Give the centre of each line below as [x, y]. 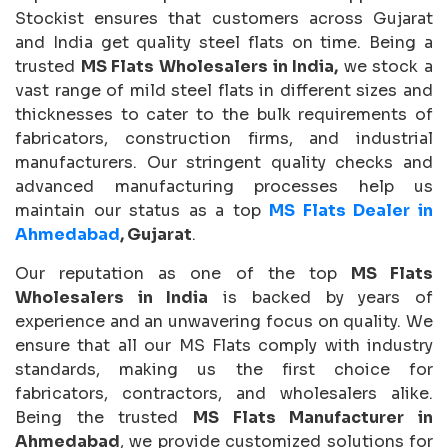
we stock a [385, 66]
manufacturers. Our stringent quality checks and [224, 162]
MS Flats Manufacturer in [313, 417]
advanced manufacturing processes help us [224, 186]
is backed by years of [321, 297]
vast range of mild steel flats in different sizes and [224, 90]
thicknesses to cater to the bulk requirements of [224, 114]
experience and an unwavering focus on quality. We [224, 321]
